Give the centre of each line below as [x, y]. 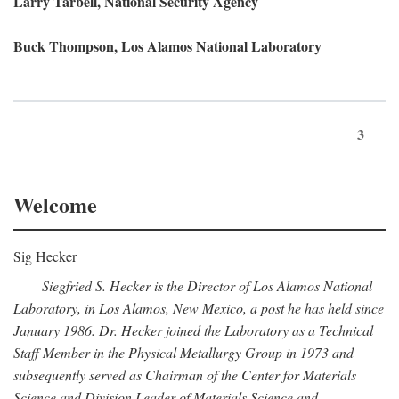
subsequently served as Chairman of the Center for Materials [185, 375]
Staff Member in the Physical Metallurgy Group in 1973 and [183, 352]
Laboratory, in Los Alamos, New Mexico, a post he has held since [199, 308]
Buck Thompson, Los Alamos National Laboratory [167, 46]
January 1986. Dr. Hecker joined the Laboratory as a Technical [193, 330]
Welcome [55, 204]
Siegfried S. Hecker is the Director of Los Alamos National [207, 285]
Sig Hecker [45, 256]
